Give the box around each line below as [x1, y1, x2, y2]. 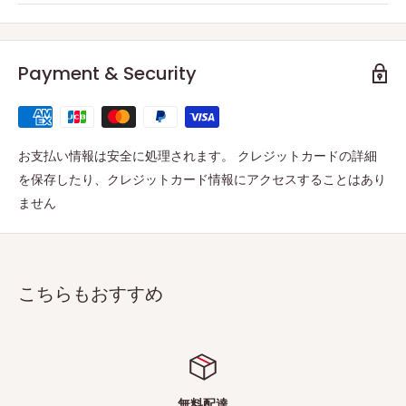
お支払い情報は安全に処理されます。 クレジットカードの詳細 [18, 148, 377, 163]
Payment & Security [18, 60, 197, 86]
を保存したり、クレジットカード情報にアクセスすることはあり [18, 171, 386, 187]
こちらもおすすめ [18, 280, 163, 306]
